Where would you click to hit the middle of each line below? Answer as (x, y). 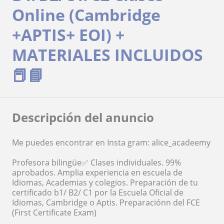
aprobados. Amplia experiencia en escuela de (97, 173)
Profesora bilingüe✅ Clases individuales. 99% (96, 163)
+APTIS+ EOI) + (68, 35)
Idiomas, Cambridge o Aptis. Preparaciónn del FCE (106, 203)
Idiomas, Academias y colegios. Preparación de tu (105, 183)
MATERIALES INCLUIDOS (107, 55)
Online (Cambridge (86, 15)
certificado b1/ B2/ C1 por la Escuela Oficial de (98, 193)
